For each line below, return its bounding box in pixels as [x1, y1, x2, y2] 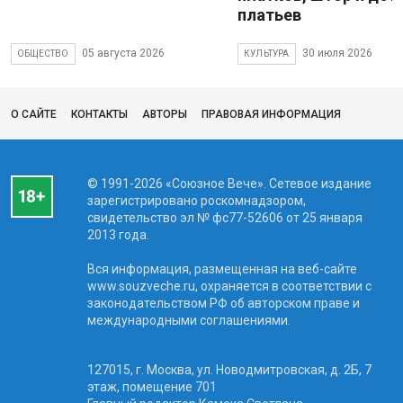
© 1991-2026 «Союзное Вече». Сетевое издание [86, 175, 372, 191]
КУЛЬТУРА [244, 48, 290, 58]
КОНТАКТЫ [71, 107, 128, 121]
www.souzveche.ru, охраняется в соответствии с [86, 278, 372, 293]
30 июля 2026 [301, 47, 372, 60]
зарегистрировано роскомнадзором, [86, 193, 306, 208]
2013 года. [86, 227, 149, 242]
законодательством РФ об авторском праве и [86, 295, 360, 310]
